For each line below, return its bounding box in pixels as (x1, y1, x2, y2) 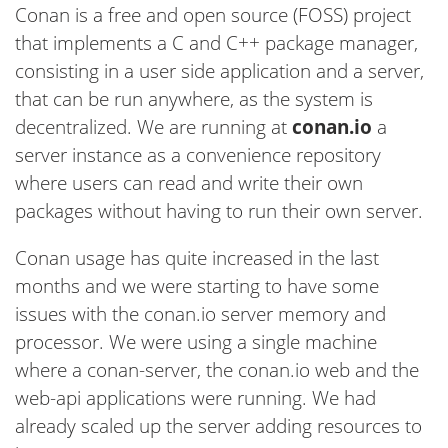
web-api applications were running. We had (15, 384, 376, 411)
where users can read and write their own (15, 169, 363, 196)
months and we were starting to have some (15, 272, 379, 299)
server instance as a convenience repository (15, 141, 381, 168)
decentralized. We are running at (15, 113, 292, 140)
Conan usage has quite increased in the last (15, 244, 379, 271)
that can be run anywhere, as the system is (15, 85, 373, 112)
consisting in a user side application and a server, (15, 57, 424, 84)
